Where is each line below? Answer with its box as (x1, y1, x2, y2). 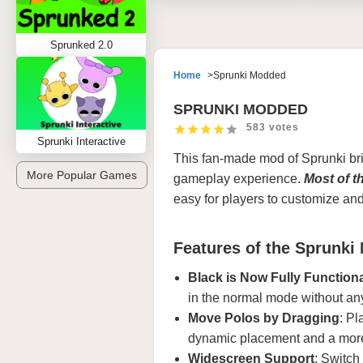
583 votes (246, 122, 299, 133)
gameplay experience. (173, 172, 304, 186)
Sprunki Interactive (36, 135, 126, 147)
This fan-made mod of (173, 152, 301, 165)
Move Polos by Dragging (188, 311, 340, 325)
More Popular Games (27, 169, 137, 181)
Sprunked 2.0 (49, 39, 113, 51)
